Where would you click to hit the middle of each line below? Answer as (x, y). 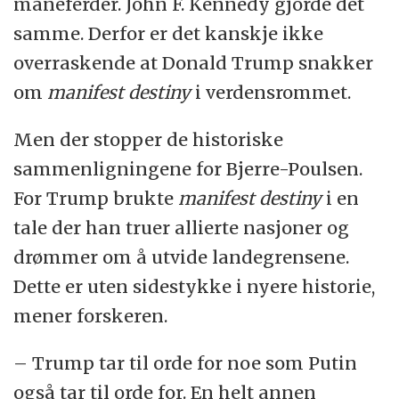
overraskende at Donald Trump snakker (194, 62)
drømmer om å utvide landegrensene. (182, 256)
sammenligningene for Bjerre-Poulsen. (188, 168)
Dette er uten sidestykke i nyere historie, (195, 286)
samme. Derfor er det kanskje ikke (169, 33)
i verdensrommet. (271, 92)
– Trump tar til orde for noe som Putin (186, 362)
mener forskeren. (91, 315)
